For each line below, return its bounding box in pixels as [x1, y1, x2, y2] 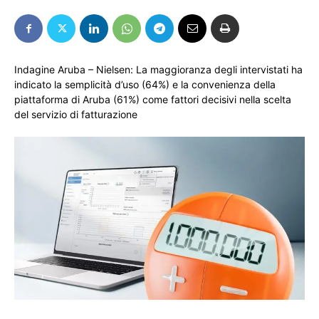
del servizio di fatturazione [14, 108, 137, 120]
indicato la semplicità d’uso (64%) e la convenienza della [14, 78, 276, 90]
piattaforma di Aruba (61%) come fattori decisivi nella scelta [14, 93, 291, 105]
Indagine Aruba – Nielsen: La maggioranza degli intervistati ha [14, 63, 303, 75]
